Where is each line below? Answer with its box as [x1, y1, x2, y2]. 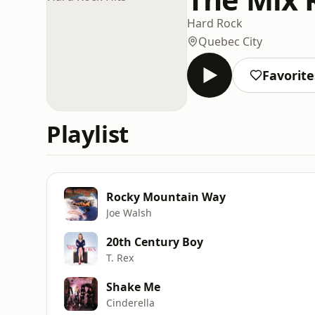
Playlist [46, 118, 129, 150]
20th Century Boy [106, 233, 203, 250]
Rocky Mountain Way [106, 188, 226, 205]
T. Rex [106, 250, 134, 264]
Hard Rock [187, 15, 243, 31]
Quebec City [198, 33, 262, 49]
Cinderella [106, 295, 155, 309]
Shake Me [106, 278, 160, 295]
